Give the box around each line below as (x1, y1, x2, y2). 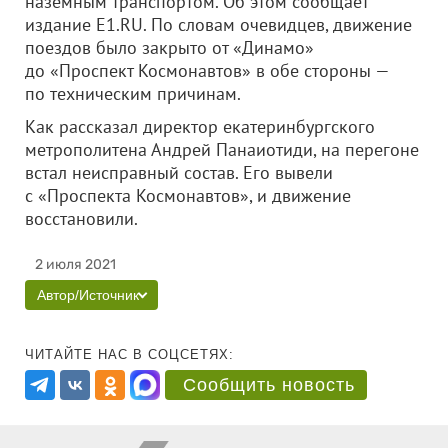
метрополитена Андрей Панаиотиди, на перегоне (25, 138, 419, 161)
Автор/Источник (37, 287, 139, 303)
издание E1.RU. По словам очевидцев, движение (25, 13, 412, 36)
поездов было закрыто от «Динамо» (25, 36, 314, 59)
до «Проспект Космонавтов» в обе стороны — (25, 59, 389, 82)
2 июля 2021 (35, 256, 116, 273)
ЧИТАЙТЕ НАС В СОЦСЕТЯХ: (25, 347, 234, 362)
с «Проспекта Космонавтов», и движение (25, 184, 351, 207)
